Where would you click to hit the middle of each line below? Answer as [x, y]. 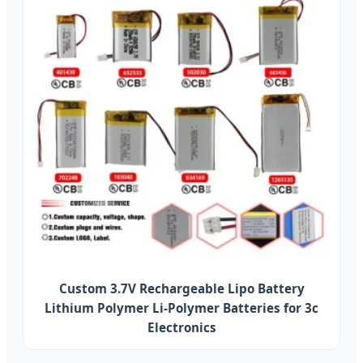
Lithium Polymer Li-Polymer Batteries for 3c [181, 308]
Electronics [181, 328]
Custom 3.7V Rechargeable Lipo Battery [181, 289]
